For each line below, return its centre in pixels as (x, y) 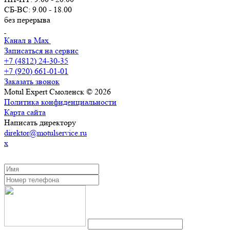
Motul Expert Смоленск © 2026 (57, 91)
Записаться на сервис (41, 50)
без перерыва (27, 20)
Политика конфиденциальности (60, 102)
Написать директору (40, 122)
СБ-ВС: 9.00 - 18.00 (38, 9)
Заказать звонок (32, 81)
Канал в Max (26, 40)
